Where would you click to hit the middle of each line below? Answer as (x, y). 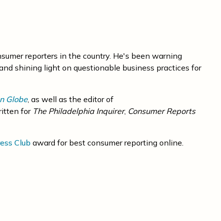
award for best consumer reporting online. (107, 143)
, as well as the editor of (71, 99)
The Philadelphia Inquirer (78, 111)
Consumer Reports (162, 111)
